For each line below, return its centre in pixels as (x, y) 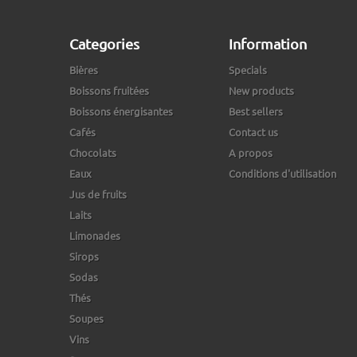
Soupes (86, 319)
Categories (104, 44)
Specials (248, 70)
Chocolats (93, 153)
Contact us (253, 132)
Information (268, 44)
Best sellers (256, 112)
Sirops (84, 257)
